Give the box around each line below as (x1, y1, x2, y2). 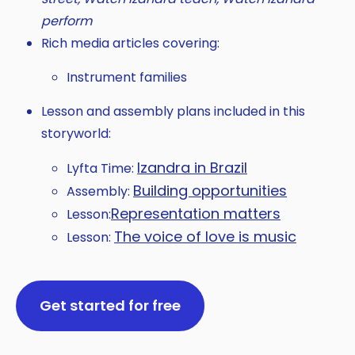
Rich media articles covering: (41, 34, 219, 53)
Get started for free (40, 296, 181, 316)
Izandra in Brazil (137, 158, 247, 178)
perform (41, 12, 92, 31)
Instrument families (67, 68, 187, 87)
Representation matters (111, 204, 281, 224)
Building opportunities (133, 181, 287, 201)
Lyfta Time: (67, 159, 137, 178)
